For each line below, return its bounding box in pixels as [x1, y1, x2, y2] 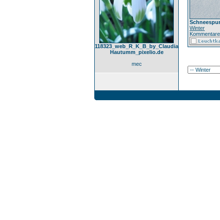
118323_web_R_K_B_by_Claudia [95, 43, 178, 49]
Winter [190, 25, 205, 31]
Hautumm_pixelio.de [110, 49, 164, 55]
